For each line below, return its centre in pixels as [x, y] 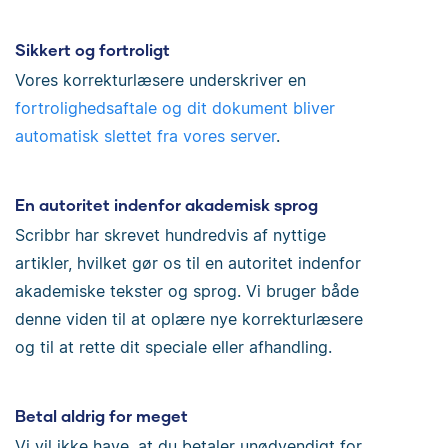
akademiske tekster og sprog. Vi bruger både [187, 291]
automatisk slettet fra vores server [145, 136]
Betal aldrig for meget [101, 415]
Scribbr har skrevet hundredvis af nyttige [170, 235]
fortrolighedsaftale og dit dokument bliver [175, 108]
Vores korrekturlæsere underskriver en [160, 80]
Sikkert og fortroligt [92, 49]
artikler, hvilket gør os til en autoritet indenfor [188, 263]
